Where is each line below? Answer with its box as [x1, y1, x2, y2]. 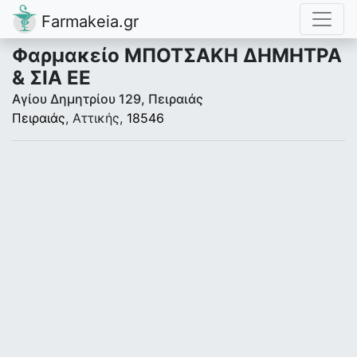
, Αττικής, [65, 110, 127, 126]
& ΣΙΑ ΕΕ [12, 66, 91, 89]
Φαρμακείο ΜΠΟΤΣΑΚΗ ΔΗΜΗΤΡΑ [12, 44, 342, 67]
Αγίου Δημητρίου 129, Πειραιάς [12, 91, 203, 107]
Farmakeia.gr [37, 12, 139, 31]
